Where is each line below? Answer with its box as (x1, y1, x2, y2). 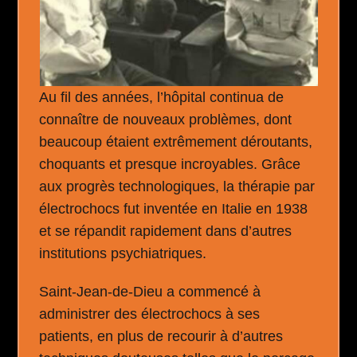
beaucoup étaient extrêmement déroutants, (39, 133, 313, 150)
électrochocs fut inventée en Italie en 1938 (39, 200, 308, 217)
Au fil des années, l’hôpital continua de (39, 88, 284, 105)
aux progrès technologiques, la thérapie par (39, 178, 316, 194)
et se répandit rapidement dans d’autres (39, 222, 292, 239)
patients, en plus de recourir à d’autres (39, 328, 284, 344)
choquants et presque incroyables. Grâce (39, 155, 301, 172)
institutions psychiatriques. (39, 245, 207, 261)
